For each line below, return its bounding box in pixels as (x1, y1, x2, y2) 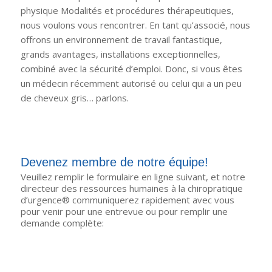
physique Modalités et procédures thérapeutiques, (20, 4, 234, 17)
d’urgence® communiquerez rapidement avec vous (20, 194, 234, 206)
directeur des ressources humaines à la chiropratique (20, 182, 243, 195)
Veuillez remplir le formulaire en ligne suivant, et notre (20, 171, 245, 183)
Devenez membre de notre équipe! (20, 155, 208, 169)
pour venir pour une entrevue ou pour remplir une (20, 205, 228, 218)
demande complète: (20, 217, 104, 229)
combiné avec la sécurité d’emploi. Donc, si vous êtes (20, 63, 242, 75)
